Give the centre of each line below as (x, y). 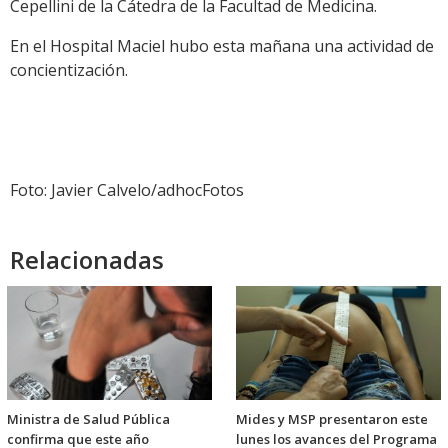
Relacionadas (87, 260)
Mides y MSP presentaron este (332, 419)
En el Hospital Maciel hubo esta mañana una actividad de (222, 46)
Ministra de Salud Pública (88, 419)
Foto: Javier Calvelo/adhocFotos (127, 190)
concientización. (69, 70)
